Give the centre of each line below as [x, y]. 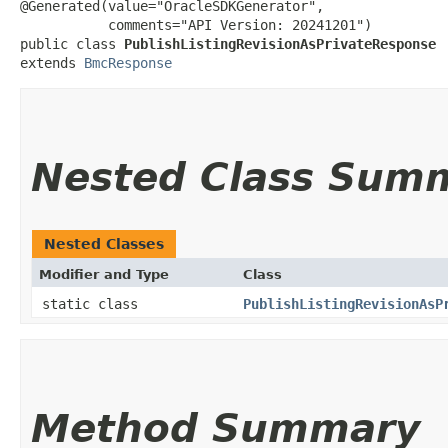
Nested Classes [104, 243]
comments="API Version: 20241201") [196, 24]
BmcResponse [128, 62]
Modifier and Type [104, 274]
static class [94, 303]
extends [52, 62]
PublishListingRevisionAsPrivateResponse [280, 43]
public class [72, 43]
